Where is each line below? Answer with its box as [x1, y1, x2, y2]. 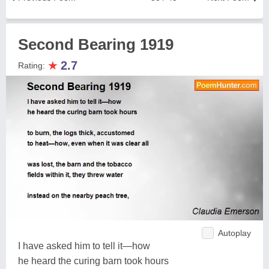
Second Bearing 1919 [18, 35, 174, 53]
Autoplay [218, 228, 251, 238]
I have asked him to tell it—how [18, 240, 150, 251]
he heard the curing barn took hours [18, 255, 169, 266]
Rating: [18, 61, 47, 70]
